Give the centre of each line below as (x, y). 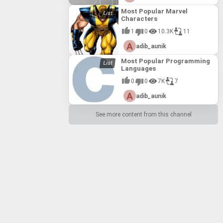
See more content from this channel (143, 114)
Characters (139, 19)
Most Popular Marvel (154, 11)
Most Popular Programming (166, 61)
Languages (138, 68)
